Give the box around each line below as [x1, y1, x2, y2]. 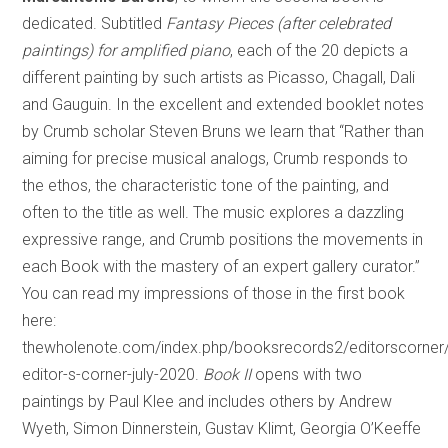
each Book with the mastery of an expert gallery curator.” [22, 256, 421, 276]
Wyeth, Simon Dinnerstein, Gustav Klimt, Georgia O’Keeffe [22, 418, 422, 438]
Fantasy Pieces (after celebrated [166, 13, 392, 33]
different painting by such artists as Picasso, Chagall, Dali [22, 67, 416, 87]
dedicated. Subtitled [22, 13, 167, 33]
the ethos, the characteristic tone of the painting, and [22, 175, 390, 195]
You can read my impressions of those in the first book [22, 283, 406, 303]
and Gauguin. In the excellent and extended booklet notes [22, 94, 425, 114]
